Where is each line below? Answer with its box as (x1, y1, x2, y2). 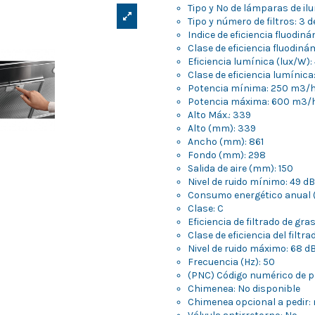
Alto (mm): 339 (188, 122, 256, 135)
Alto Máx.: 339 (188, 109, 251, 122)
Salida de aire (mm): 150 (188, 162, 293, 175)
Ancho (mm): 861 (188, 136, 264, 148)
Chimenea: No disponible (188, 283, 300, 295)
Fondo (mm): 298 (188, 149, 266, 162)
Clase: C (188, 202, 224, 215)
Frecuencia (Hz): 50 (188, 256, 275, 269)
